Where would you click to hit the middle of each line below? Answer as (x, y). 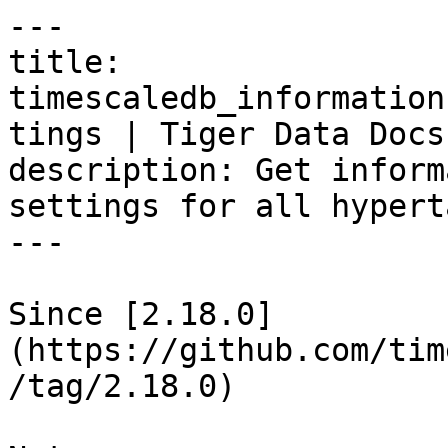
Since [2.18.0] (141, 314)
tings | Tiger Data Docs (226, 134)
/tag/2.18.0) (122, 386)
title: (65, 62)
